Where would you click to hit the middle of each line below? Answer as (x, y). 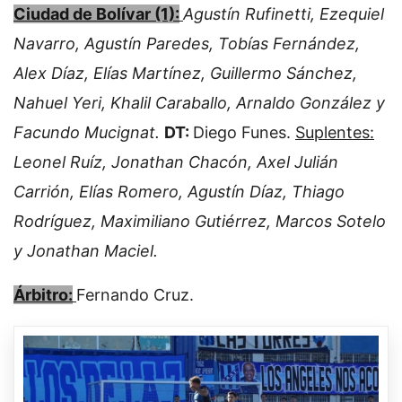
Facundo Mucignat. (89, 133)
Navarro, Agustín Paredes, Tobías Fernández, (187, 44)
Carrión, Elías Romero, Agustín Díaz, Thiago (179, 192)
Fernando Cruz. (135, 295)
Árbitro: (43, 295)
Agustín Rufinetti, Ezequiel (284, 14)
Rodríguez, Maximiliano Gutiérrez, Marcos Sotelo (200, 222)
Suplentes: (335, 133)
